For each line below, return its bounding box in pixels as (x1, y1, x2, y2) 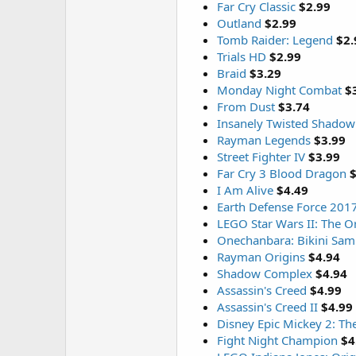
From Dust (217, 99, 275, 114)
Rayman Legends (217, 132, 311, 148)
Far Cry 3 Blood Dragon (217, 165, 346, 181)
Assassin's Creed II (217, 299, 318, 315)
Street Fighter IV (217, 149, 305, 164)
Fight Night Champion (217, 332, 338, 348)
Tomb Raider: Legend (217, 32, 333, 48)
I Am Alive (217, 182, 273, 198)
